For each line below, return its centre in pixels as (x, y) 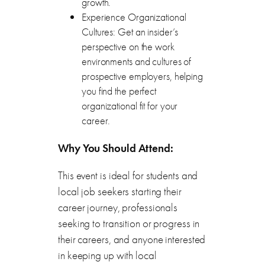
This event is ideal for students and (128, 175)
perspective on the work (128, 47)
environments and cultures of (137, 62)
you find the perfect (119, 91)
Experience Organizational (134, 17)
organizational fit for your (130, 106)
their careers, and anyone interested (132, 239)
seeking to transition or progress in (129, 223)
